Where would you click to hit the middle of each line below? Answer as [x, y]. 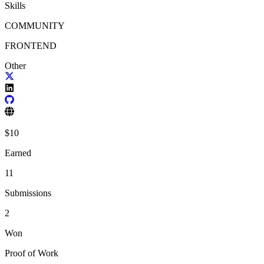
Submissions [28, 193]
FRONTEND [31, 45]
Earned [18, 153]
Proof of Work [32, 253]
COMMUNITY [35, 25]
